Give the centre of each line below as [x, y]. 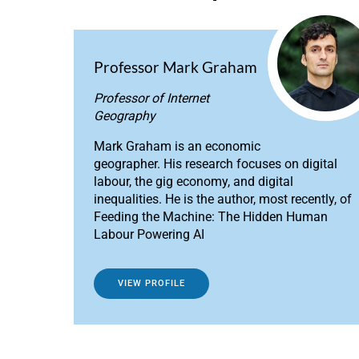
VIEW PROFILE [151, 284]
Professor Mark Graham [175, 67]
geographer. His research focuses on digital [216, 164]
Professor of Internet [151, 99]
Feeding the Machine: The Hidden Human [211, 217]
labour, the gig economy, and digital [194, 182]
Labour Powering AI [149, 235]
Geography [125, 116]
